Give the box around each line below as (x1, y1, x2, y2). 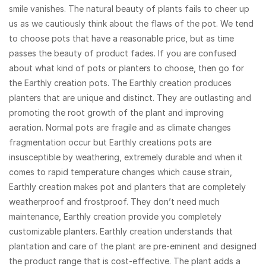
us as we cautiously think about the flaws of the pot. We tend (9, 18, 254, 28)
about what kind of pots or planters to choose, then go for (9, 63, 244, 73)
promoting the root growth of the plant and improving (9, 107, 224, 118)
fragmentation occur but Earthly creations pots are (9, 137, 211, 147)
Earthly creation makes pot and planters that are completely (9, 182, 246, 192)
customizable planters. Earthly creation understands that (9, 226, 233, 236)
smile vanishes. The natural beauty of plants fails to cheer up (9, 4, 249, 14)
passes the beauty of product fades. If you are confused (9, 48, 236, 58)
